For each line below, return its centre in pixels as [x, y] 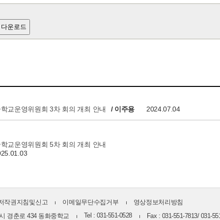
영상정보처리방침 [158, 202]
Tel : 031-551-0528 [108, 215]
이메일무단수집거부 [91, 202]
